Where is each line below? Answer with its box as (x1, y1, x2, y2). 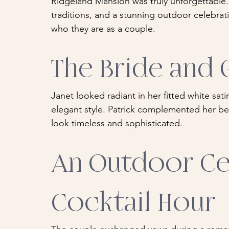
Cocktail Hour (51, 189, 216, 218)
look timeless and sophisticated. (51, 118, 182, 129)
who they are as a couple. (51, 23, 155, 35)
